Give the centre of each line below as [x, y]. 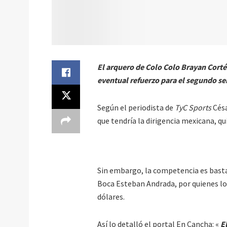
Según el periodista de [136, 108]
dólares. [111, 197]
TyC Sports [193, 108]
